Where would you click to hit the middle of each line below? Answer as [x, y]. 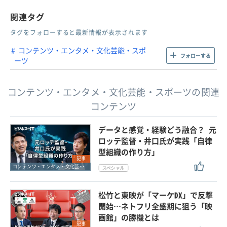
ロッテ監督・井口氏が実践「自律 [156, 141]
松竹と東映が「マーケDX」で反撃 [156, 195]
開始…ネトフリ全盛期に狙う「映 [156, 206]
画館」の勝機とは [129, 218]
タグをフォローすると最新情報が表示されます [79, 33]
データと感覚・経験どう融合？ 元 [158, 130]
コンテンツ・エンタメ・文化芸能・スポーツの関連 [113, 92]
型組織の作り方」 [129, 152]
